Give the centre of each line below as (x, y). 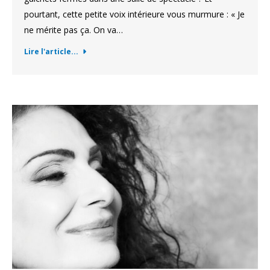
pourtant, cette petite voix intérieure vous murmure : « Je (134, 14)
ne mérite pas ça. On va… (74, 30)
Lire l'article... (51, 52)
